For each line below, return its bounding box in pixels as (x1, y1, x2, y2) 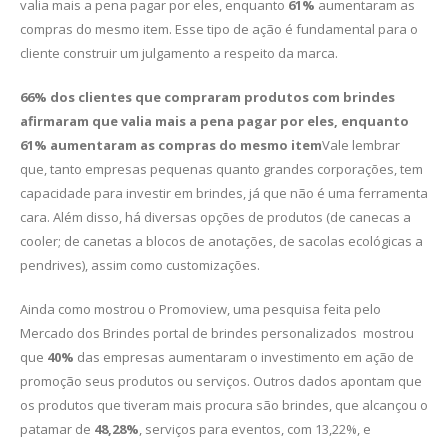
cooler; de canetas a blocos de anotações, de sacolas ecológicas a (20, 232, 423, 251)
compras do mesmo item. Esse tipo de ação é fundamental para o (20, 20, 418, 39)
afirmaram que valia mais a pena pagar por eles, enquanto (20, 112, 409, 131)
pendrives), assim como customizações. (20, 256, 260, 275)
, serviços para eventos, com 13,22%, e (139, 420, 371, 439)
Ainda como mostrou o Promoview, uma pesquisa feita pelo (20, 300, 381, 319)
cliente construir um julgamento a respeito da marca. (20, 44, 338, 63)
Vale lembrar (322, 136, 400, 155)
